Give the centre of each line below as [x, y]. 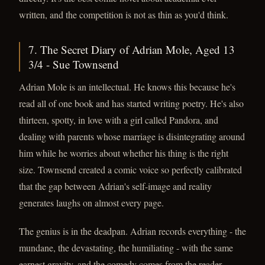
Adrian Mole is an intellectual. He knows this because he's [127, 87]
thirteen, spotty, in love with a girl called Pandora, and [119, 120]
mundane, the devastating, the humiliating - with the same [126, 248]
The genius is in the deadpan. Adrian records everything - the [132, 231]
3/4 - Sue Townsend [74, 64]
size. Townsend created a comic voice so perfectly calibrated [130, 169]
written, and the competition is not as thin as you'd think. [124, 14]
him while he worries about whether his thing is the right [124, 153]
